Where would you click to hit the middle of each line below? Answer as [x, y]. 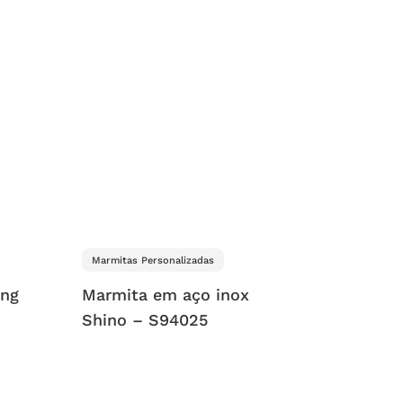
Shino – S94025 [144, 320]
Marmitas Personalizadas [152, 260]
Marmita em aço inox [165, 295]
